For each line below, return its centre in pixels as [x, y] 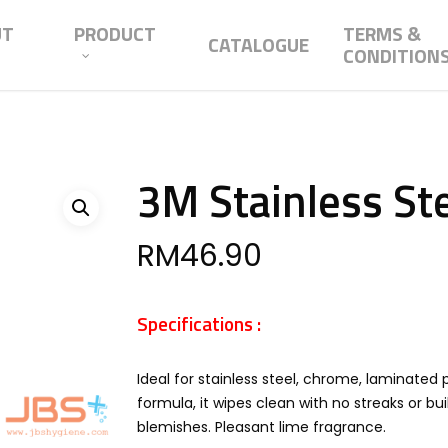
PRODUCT [115, 34]
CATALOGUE [259, 45]
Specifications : [198, 323]
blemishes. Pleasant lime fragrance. [261, 427]
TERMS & [382, 34]
